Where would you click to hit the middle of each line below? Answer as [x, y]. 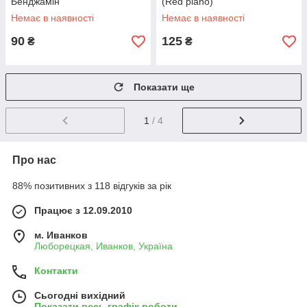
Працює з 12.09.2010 [83, 210]
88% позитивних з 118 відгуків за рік [92, 185]
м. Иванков [61, 235]
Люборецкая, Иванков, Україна [103, 246]
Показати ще [164, 87]
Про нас [34, 160]
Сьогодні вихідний [80, 295]
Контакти [56, 270]
